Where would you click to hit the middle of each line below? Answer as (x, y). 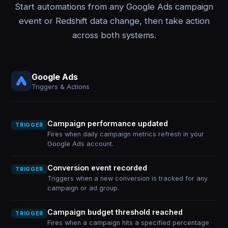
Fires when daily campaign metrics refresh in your (125, 134)
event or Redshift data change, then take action (114, 21)
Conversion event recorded (97, 168)
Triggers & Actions (61, 87)
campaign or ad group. (83, 188)
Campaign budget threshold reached (115, 212)
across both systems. (114, 35)
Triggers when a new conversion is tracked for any (127, 178)
